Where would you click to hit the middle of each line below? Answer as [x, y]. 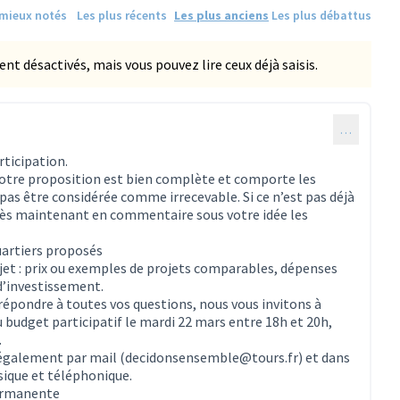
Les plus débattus [321, 15]
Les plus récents [121, 15]
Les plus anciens [221, 15]
